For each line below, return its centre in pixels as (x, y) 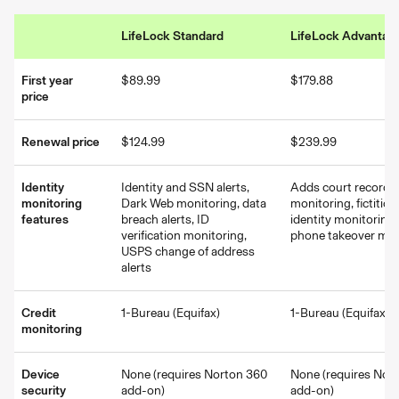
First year (47, 81)
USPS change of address (188, 252)
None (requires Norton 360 (194, 375)
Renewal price (61, 142)
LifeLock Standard (172, 36)
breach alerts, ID (165, 220)
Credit (39, 313)
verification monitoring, (184, 236)
